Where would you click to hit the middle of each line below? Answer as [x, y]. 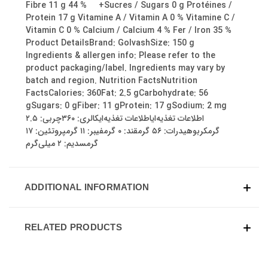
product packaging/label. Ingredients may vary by [125, 68]
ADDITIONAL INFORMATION [87, 187]
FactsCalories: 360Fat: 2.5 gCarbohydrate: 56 [117, 94]
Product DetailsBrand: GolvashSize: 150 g [110, 43]
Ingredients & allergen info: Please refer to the [121, 56]
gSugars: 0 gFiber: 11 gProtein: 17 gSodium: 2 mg [126, 106]
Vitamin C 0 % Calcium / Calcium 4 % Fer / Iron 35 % [129, 31]
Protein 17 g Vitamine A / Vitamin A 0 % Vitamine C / [130, 18]
